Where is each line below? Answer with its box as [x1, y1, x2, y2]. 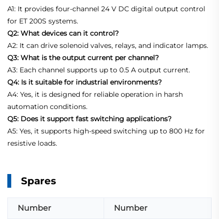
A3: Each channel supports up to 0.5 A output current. [7, 66, 190, 75]
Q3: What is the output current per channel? [7, 53, 159, 63]
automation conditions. [7, 102, 88, 111]
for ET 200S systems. [7, 17, 78, 26]
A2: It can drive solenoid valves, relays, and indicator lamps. [7, 41, 208, 50]
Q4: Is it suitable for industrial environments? [7, 78, 162, 87]
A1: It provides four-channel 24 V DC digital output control [7, 4, 205, 14]
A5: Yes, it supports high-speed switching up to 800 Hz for [7, 127, 205, 136]
